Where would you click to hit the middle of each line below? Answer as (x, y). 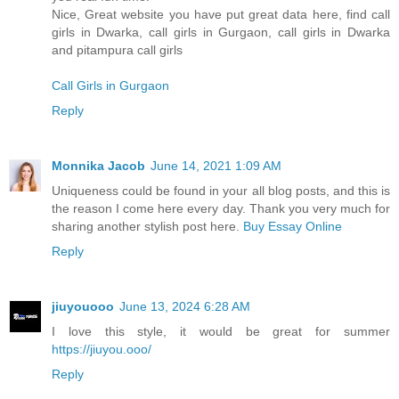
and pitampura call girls (117, 49)
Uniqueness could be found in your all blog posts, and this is (221, 190)
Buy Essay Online (293, 226)
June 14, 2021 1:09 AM (216, 165)
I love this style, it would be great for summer (221, 331)
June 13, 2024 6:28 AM (185, 306)
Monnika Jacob (98, 165)
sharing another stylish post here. (147, 226)
